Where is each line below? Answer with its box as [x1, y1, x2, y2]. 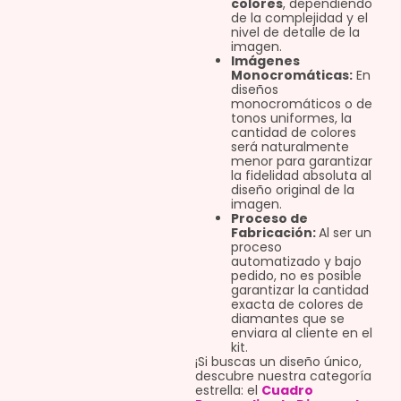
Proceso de [230, 209, 308, 228]
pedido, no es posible [230, 267, 362, 286]
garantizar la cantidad [230, 281, 369, 300]
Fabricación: [230, 224, 319, 243]
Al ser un [318, 224, 371, 243]
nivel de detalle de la [230, 23, 360, 42]
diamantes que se [230, 310, 345, 328]
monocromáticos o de [230, 95, 372, 114]
